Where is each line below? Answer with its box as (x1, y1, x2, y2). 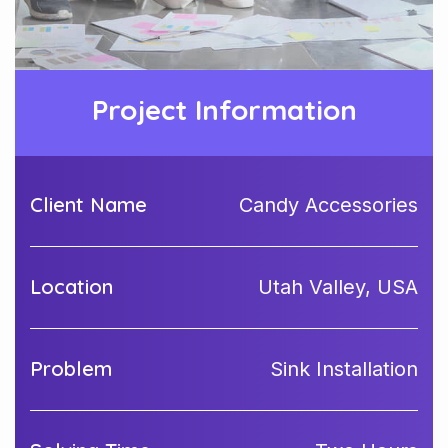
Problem (30, 356, 112, 381)
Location (30, 274, 113, 299)
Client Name (30, 192, 147, 217)
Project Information (91, 92, 357, 127)
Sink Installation (270, 357, 418, 381)
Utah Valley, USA (258, 275, 418, 299)
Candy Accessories (239, 193, 418, 217)
